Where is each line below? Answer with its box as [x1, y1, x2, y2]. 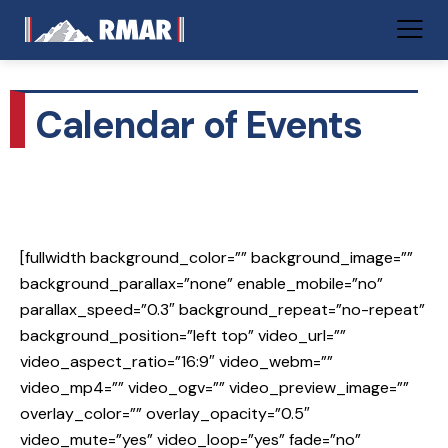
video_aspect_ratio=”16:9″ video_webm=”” [20, 351, 333, 373]
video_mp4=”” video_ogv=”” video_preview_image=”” [20, 377, 409, 399]
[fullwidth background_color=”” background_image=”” [20, 247, 413, 269]
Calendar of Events [35, 101, 363, 151]
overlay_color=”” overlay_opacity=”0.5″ [20, 403, 310, 425]
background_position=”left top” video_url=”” [20, 325, 346, 347]
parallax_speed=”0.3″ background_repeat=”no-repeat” [20, 299, 425, 321]
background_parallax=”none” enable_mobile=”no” [20, 273, 383, 295]
